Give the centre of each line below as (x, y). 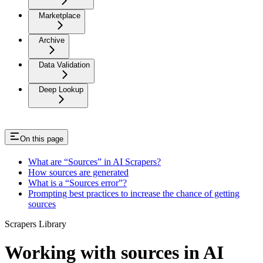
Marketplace (60, 15)
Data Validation (64, 65)
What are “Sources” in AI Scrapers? (95, 161)
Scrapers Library (36, 224)
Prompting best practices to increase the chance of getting (134, 193)
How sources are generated (78, 172)
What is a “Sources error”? (77, 183)
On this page (42, 139)
